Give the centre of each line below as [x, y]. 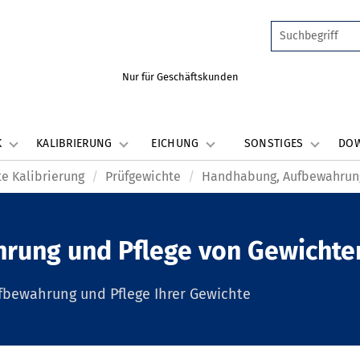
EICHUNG [177, 143]
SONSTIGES [275, 143]
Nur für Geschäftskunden [180, 77]
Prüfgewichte [143, 176]
